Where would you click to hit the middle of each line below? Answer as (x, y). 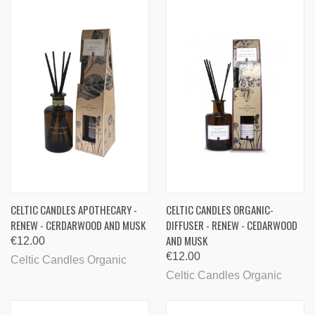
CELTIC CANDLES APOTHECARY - (74, 209)
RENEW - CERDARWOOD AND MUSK (78, 225)
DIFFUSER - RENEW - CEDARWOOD (232, 225)
